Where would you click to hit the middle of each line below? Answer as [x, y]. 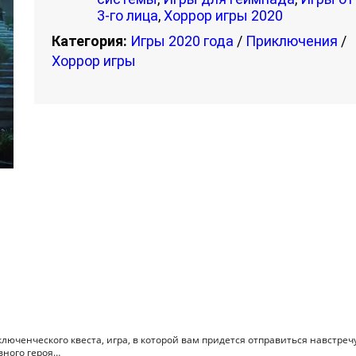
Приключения [292, 41]
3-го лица [128, 15]
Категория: [89, 41]
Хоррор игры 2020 [223, 15]
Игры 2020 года [182, 41]
